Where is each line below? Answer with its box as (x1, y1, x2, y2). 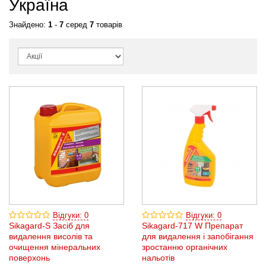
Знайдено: (9, 21, 48, 29)
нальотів (142, 253, 175, 262)
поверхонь (9, 253, 50, 262)
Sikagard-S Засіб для (9, 221, 90, 230)
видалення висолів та (9, 232, 93, 241)
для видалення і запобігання (142, 232, 254, 241)
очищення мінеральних (9, 242, 100, 252)
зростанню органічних (142, 242, 227, 252)
